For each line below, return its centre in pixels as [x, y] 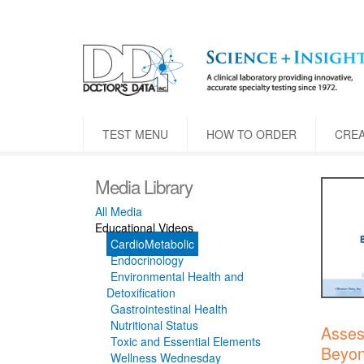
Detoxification [141, 293]
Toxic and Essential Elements [186, 342]
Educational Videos [144, 228]
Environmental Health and [177, 277]
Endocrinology [147, 260]
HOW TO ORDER [251, 134]
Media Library [144, 186]
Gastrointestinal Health [169, 309]
